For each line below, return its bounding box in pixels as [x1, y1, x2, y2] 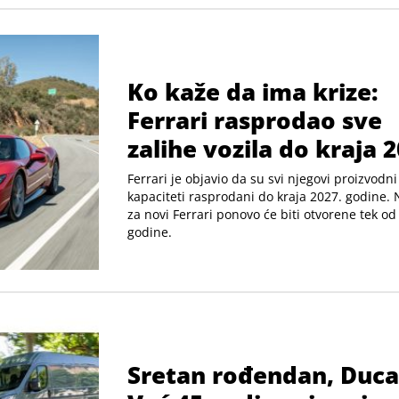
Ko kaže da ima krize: [127, 75, 379, 108]
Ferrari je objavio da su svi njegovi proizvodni [127, 169, 397, 187]
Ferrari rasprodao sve [127, 103, 382, 136]
